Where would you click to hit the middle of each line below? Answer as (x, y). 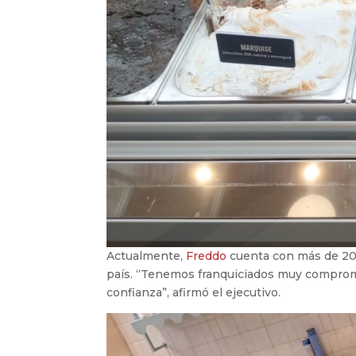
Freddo (207, 255)
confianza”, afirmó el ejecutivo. (194, 292)
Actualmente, (147, 255)
